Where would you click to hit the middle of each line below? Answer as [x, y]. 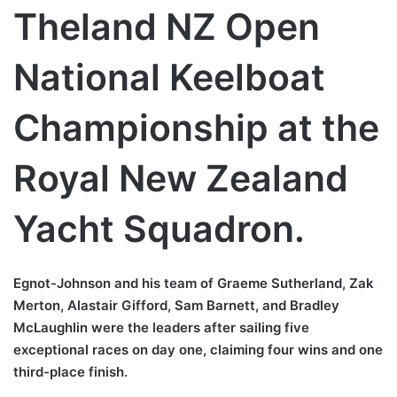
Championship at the [196, 127]
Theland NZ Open [167, 26]
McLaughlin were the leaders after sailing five [161, 328]
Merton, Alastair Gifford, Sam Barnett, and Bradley [176, 306]
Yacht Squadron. [159, 228]
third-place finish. [70, 372]
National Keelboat [169, 77]
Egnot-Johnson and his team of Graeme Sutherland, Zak [194, 284]
